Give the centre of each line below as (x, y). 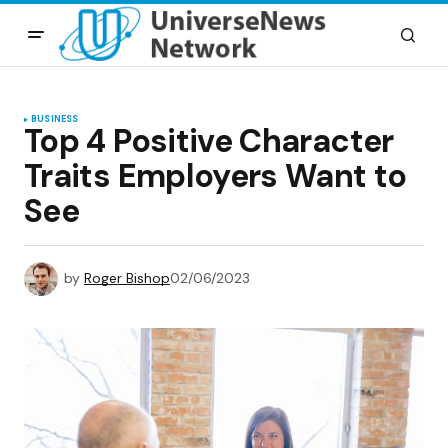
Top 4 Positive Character (209, 141)
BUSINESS (55, 119)
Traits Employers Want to (215, 176)
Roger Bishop (127, 277)
